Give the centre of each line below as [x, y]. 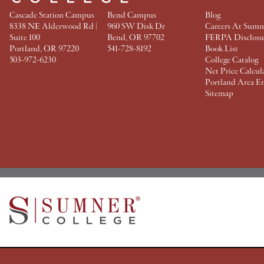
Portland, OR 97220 [44, 49]
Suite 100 [25, 38]
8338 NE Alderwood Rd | [53, 27]
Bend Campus [132, 15]
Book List [222, 49]
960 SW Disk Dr [136, 27]
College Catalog [232, 60]
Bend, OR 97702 [136, 38]
